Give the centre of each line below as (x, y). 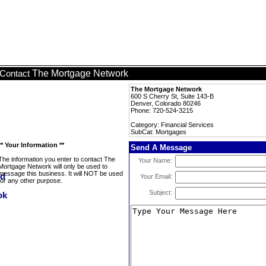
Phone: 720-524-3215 (162, 110)
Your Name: (155, 160)
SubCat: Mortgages (159, 132)
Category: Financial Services (172, 125)
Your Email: (156, 176)
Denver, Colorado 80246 (166, 103)
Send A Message (161, 148)
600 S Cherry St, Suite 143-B (172, 96)
